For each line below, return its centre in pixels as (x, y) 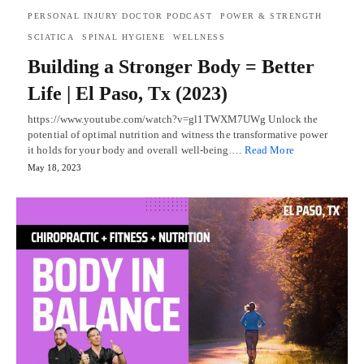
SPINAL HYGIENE (123, 37)
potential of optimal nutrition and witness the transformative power (178, 135)
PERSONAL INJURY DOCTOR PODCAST (120, 16)
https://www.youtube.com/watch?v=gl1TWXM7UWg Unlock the (173, 119)
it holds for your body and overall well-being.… (136, 150)
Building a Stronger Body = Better (171, 67)
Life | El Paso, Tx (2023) (128, 94)
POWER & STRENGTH (271, 16)
